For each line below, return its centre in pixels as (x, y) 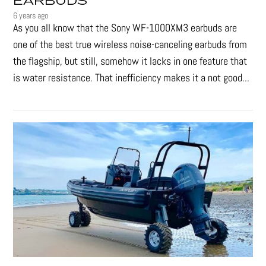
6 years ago (31, 16)
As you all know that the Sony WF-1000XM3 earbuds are (125, 28)
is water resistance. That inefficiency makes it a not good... (132, 78)
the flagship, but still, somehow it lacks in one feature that (130, 61)
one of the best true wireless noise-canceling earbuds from (130, 45)
